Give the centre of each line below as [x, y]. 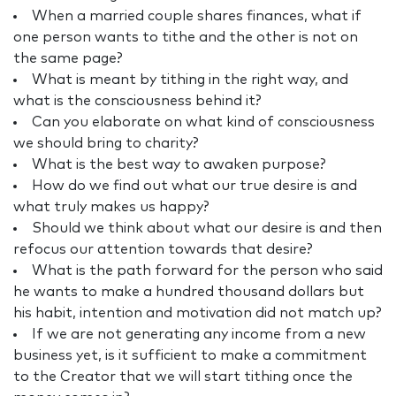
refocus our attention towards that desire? [163, 250]
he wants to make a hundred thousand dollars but [189, 292]
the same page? [68, 59]
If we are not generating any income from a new [199, 335]
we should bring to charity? [106, 144]
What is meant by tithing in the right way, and [190, 80]
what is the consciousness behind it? [137, 101]
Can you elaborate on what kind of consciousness [203, 122]
